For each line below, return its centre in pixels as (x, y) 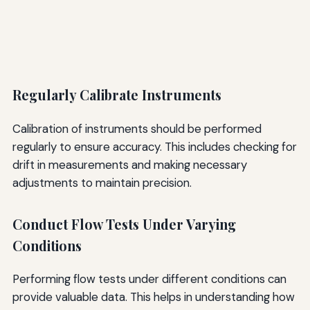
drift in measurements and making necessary (129, 164)
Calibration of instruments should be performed (137, 128)
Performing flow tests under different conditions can (149, 279)
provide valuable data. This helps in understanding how (153, 297)
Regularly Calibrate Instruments (117, 95)
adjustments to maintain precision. (102, 182)
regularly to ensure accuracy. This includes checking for (154, 146)
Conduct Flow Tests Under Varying (124, 224)
